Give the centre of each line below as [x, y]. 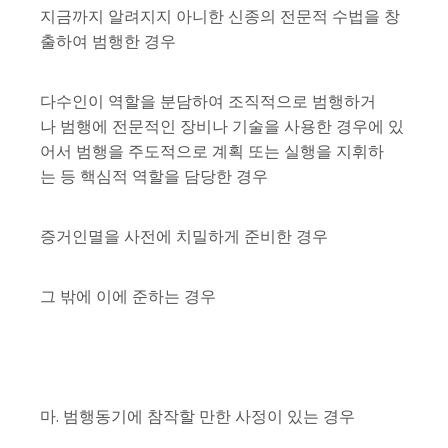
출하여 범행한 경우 [108, 41]
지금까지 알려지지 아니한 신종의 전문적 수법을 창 [220, 16]
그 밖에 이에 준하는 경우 [128, 296]
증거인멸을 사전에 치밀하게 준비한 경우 [184, 236]
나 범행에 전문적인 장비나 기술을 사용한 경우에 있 [222, 126]
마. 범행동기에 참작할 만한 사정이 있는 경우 [197, 416]
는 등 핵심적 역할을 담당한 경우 [154, 176]
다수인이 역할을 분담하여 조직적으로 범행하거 [208, 101]
